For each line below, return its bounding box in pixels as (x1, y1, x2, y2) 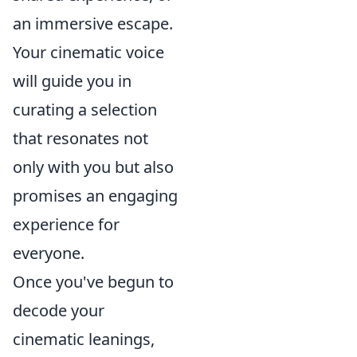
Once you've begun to (13, 271, 174, 292)
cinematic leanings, (13, 328, 155, 350)
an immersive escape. (13, 13, 173, 34)
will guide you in (13, 70, 131, 92)
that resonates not (13, 127, 148, 149)
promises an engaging (13, 185, 178, 206)
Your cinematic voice (13, 41, 164, 63)
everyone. (13, 242, 84, 264)
